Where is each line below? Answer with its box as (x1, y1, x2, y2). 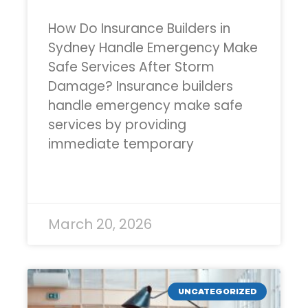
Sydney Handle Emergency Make (48, 38, 258, 57)
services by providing (48, 115, 186, 134)
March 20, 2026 (48, 214, 152, 234)
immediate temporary (48, 134, 194, 153)
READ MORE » (48, 176, 100, 188)
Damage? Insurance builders (48, 76, 233, 96)
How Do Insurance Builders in (48, 19, 230, 38)
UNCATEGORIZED (177, 286, 257, 298)
